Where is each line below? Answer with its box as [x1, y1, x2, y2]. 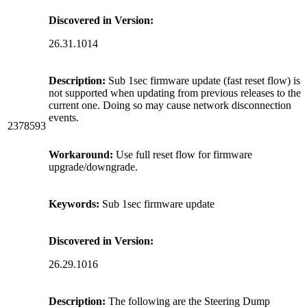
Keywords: [49, 197, 99, 210]
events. [49, 111, 79, 123]
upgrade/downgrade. [49, 160, 138, 173]
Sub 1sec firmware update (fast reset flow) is [106, 74, 300, 86]
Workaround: [49, 148, 113, 160]
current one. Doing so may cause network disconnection [49, 99, 291, 111]
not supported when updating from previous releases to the [49, 86, 301, 99]
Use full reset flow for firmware [113, 148, 252, 160]
